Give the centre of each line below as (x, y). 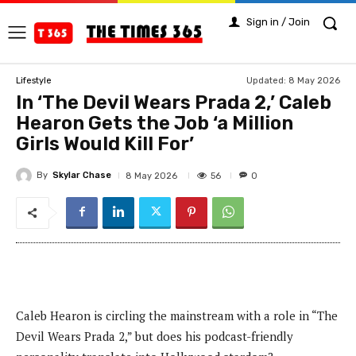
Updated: (266, 81)
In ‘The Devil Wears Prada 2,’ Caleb (174, 103)
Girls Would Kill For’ (105, 144)
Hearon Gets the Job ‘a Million (155, 124)
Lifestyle (34, 81)
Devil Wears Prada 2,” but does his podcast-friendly (155, 336)
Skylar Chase (82, 176)
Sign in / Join (278, 22)
